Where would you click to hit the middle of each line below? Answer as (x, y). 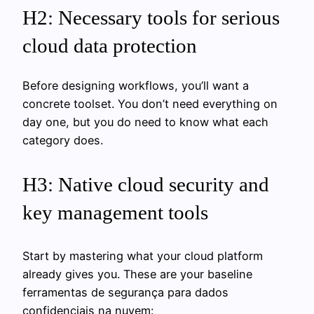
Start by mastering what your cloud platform (143, 255)
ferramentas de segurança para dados (125, 292)
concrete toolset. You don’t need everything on (150, 104)
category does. (63, 141)
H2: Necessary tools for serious (151, 18)
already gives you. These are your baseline (137, 274)
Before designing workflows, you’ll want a (136, 86)
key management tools (115, 212)
